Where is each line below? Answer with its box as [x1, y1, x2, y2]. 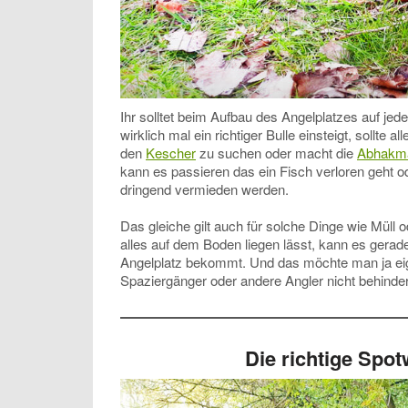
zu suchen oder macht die [196, 143, 357, 163]
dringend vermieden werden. [120, 179, 289, 199]
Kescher [146, 143, 196, 163]
